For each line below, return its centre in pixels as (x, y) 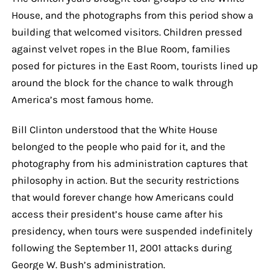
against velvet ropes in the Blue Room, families (121, 49)
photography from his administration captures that (129, 163)
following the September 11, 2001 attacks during (121, 247)
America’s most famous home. (82, 99)
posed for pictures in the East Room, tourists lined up (134, 65)
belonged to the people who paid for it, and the (118, 146)
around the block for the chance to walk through (122, 82)
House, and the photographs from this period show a (132, 15)
